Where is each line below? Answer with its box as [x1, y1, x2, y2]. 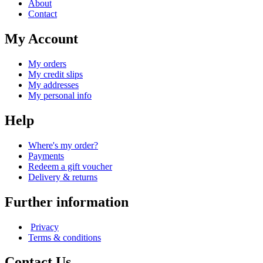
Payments [28, 150, 64, 161]
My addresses [28, 79, 79, 90]
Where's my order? [28, 140, 98, 150]
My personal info [28, 90, 92, 100]
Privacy [31, 221, 59, 232]
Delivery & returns [28, 171, 97, 182]
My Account [5, 31, 78, 46]
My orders [28, 58, 66, 69]
